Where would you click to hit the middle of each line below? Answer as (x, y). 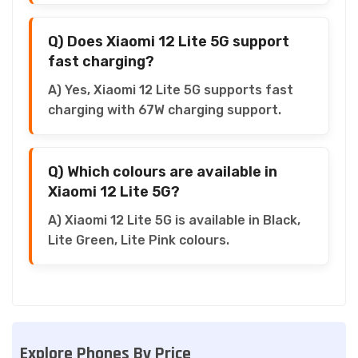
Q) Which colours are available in (163, 171)
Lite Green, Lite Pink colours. (139, 240)
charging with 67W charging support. (165, 109)
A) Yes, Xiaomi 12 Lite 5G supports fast (171, 89)
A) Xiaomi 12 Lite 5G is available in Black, (174, 220)
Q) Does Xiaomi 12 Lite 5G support (169, 41)
